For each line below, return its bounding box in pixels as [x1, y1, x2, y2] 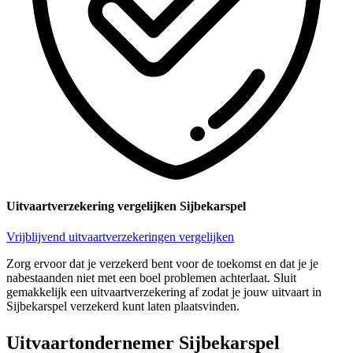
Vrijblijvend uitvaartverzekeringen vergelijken [6, 230, 234, 244]
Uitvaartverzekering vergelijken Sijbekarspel [6, 199, 246, 213]
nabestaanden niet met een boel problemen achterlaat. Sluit [6, 271, 296, 285]
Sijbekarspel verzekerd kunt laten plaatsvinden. [6, 299, 240, 314]
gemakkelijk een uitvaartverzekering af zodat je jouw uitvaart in [6, 285, 321, 299]
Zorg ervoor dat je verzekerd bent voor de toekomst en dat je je [6, 257, 318, 271]
